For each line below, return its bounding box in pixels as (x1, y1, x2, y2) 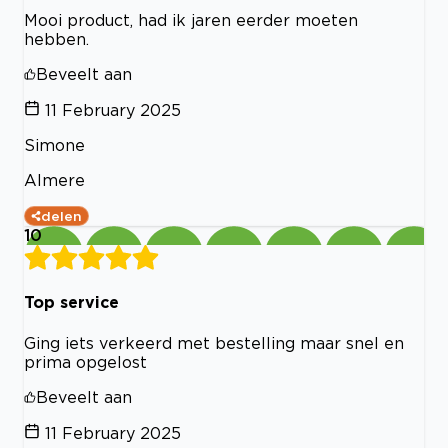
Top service (24, 293, 119, 312)
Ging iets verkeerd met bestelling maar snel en (24, 333, 404, 352)
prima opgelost (24, 352, 147, 371)
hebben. (24, 30, 89, 48)
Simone (24, 136, 85, 154)
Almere (24, 171, 85, 189)
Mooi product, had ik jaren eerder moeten (24, 11, 358, 29)
